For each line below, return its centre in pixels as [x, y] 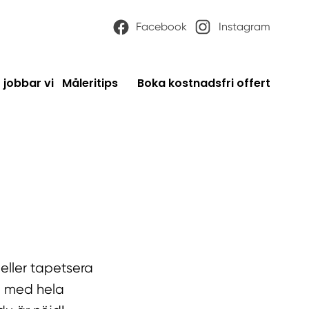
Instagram [245, 27]
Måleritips [90, 83]
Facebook [161, 27]
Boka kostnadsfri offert [204, 83]
